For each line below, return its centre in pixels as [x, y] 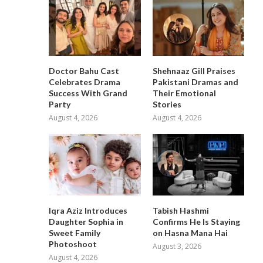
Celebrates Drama [85, 82]
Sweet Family [75, 232]
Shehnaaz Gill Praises [194, 71]
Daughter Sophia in [86, 221]
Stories [167, 104]
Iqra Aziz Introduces [88, 210]
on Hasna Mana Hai [190, 232]
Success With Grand [88, 93]
